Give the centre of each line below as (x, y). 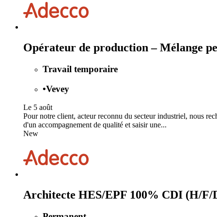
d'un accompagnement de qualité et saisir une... (95, 125)
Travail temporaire (80, 69)
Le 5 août (38, 108)
